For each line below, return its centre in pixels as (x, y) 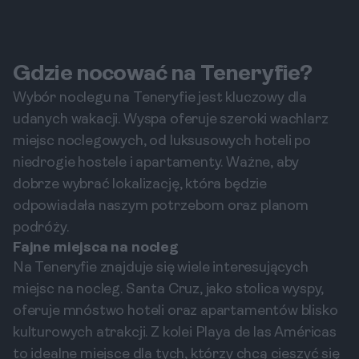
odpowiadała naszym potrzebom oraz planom (161, 206)
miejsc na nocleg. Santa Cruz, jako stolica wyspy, (169, 290)
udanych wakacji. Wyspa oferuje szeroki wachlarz (171, 120)
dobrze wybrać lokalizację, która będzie (140, 185)
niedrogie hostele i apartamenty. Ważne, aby (156, 163)
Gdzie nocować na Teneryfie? (163, 75)
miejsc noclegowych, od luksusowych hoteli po (162, 141)
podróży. (41, 228)
